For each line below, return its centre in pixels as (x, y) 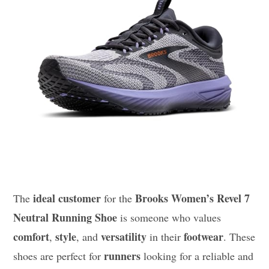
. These (240, 237)
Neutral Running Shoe (65, 218)
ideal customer (67, 198)
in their (165, 237)
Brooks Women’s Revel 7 (193, 198)
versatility (124, 237)
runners (122, 256)
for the (118, 198)
